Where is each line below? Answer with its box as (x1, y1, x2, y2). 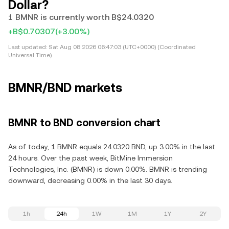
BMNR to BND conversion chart (8, 117, 161, 129)
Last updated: (8, 43, 47, 51)
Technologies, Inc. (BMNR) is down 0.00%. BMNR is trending (8, 165, 207, 173)
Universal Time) (8, 52, 52, 59)
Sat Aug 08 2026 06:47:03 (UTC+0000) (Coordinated (47, 43, 196, 51)
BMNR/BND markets (8, 81, 122, 95)
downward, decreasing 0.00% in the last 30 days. (8, 176, 172, 185)
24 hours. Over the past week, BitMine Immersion (8, 154, 173, 162)
